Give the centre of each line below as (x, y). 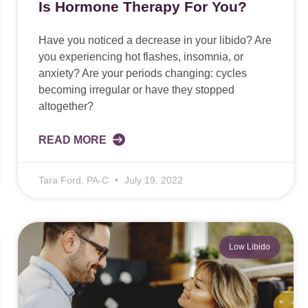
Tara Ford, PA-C (75, 180)
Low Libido (249, 247)
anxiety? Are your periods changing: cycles (142, 74)
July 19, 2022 (152, 180)
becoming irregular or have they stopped (136, 90)
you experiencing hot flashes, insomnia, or (141, 57)
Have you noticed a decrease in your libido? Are (155, 41)
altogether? (66, 107)
